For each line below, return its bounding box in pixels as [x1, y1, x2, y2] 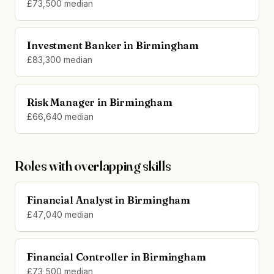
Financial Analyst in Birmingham [27, 194, 191, 207]
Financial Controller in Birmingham [27, 250, 206, 263]
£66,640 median [27, 111, 94, 122]
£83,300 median [27, 55, 93, 65]
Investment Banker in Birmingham [27, 39, 199, 52]
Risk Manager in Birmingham [27, 95, 172, 108]
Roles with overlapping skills [15, 157, 171, 174]
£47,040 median [27, 210, 94, 220]
